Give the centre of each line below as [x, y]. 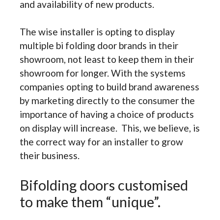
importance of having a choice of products [107, 114]
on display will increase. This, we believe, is [110, 128]
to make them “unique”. [90, 202]
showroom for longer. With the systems [103, 73]
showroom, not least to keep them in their [107, 59]
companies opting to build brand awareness [110, 87]
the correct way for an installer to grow [101, 142]
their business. [50, 156]
